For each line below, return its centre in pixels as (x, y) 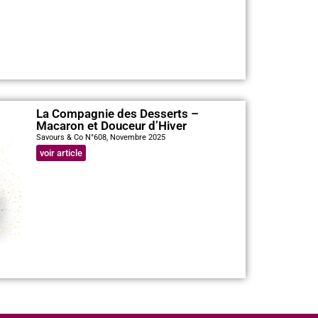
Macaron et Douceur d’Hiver (111, 126)
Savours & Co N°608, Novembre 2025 (100, 138)
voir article (61, 153)
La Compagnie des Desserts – (117, 114)
